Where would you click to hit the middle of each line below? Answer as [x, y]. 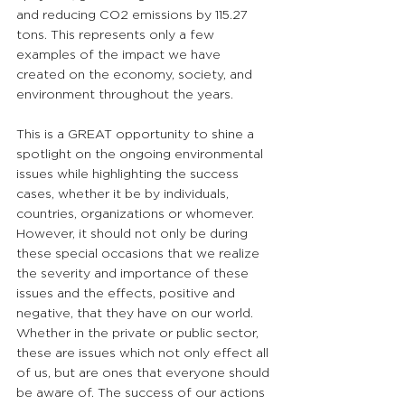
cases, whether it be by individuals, [124, 194]
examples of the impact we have [120, 55]
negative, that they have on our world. [137, 313]
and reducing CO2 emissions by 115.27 [134, 15]
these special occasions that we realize [140, 254]
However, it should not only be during [134, 234]
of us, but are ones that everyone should [145, 373]
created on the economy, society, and [136, 75]
